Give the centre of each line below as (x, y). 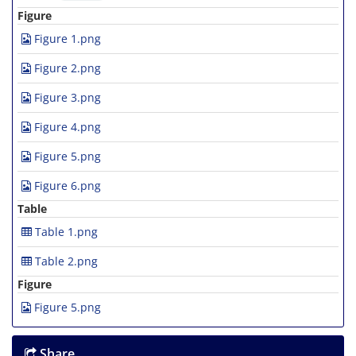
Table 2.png (65, 261)
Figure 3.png (66, 98)
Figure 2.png (66, 68)
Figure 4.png (66, 127)
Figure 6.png (66, 186)
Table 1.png (65, 232)
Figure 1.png (66, 39)
